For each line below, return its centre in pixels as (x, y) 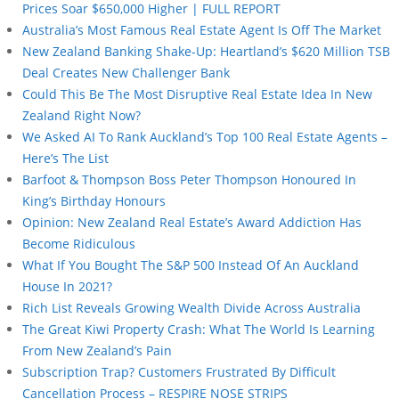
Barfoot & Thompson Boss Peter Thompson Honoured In (189, 179)
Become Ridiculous (79, 243)
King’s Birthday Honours (94, 200)
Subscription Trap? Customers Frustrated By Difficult (179, 371)
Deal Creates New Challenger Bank (126, 72)
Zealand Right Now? (81, 115)
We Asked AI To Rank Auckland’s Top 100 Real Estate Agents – (205, 136)
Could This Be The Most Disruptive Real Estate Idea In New (197, 94)
